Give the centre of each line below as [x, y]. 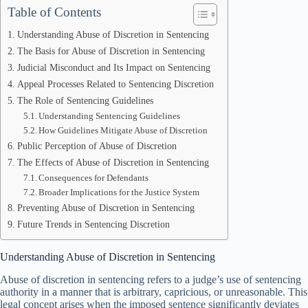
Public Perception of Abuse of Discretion [97, 146]
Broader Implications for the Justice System [119, 192]
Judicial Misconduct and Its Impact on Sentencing [113, 67]
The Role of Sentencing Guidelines [85, 100]
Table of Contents [54, 12]
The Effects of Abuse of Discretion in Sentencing [113, 162]
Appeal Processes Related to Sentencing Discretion [115, 84]
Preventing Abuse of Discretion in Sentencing [106, 208]
